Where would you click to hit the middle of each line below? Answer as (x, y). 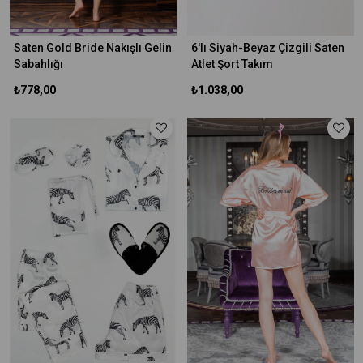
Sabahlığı (38, 64)
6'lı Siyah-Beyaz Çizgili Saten (267, 48)
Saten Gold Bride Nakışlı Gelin (92, 48)
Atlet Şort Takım (232, 64)
